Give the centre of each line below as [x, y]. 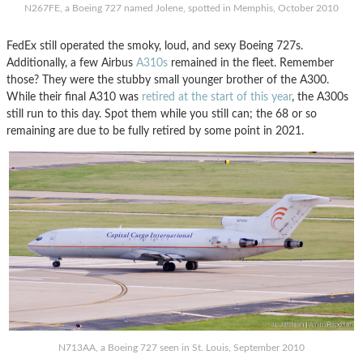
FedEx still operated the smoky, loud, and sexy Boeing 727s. [155, 46]
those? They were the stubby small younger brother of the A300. [168, 80]
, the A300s [320, 97]
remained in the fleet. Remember [251, 63]
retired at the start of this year [217, 97]
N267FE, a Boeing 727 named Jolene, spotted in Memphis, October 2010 [181, 9]
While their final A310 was [74, 97]
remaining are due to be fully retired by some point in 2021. [155, 131]
